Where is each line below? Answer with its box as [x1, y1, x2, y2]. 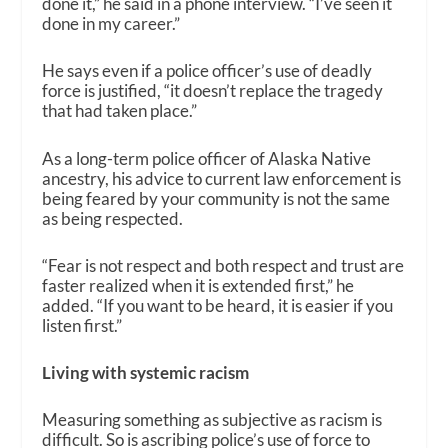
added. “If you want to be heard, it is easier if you [42, 294, 394, 316]
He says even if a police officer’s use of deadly [42, 60, 373, 82]
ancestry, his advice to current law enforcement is [42, 167, 402, 189]
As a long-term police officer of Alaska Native [42, 147, 372, 169]
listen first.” [42, 314, 123, 336]
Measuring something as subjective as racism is [42, 409, 383, 431]
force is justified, [42, 80, 165, 102]
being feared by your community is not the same [42, 187, 391, 209]
